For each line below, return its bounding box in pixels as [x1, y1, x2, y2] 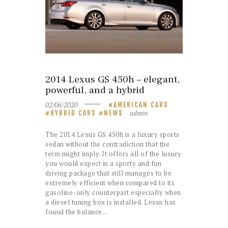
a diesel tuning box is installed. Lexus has [45, 197, 176, 207]
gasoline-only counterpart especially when [45, 187, 181, 197]
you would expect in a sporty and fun [45, 158, 161, 168]
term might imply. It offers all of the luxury [45, 149, 182, 158]
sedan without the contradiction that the [45, 139, 169, 149]
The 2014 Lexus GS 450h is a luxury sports [45, 129, 180, 139]
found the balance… [45, 207, 108, 216]
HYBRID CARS [50, 108, 96, 117]
